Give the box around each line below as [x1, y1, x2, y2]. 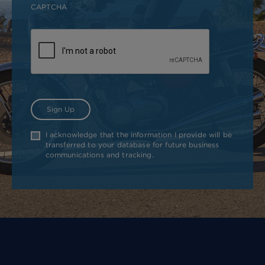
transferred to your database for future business [45, 140, 219, 150]
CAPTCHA [31, 2, 67, 11]
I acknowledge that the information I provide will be [45, 130, 232, 140]
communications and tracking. [45, 150, 154, 160]
